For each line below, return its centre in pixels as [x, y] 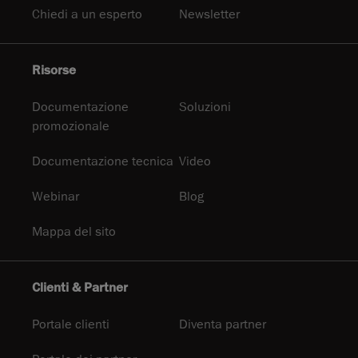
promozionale [71, 127]
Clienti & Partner [80, 288]
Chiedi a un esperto [87, 15]
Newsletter [209, 15]
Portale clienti [71, 325]
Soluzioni [205, 107]
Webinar [56, 197]
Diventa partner [223, 325]
